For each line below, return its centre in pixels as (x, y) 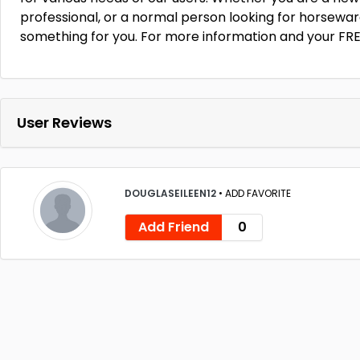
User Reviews (64, 123)
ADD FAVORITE (258, 193)
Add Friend (174, 227)
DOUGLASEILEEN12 (172, 193)
